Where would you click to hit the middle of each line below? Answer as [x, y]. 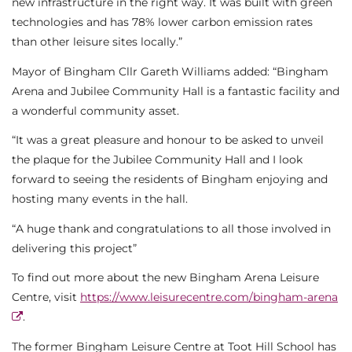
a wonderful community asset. [95, 110]
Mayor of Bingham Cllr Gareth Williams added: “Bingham [170, 71]
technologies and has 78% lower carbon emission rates [162, 22]
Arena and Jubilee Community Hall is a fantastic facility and [176, 91]
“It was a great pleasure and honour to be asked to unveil [168, 140]
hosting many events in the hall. [100, 199]
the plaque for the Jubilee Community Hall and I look [157, 160]
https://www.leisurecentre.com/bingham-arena [209, 297]
